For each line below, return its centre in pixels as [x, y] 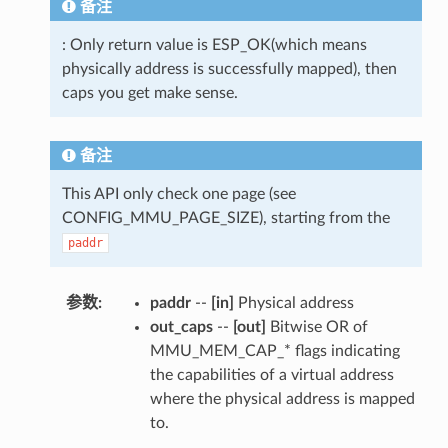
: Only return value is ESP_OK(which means [214, 44]
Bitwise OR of [316, 326]
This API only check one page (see [178, 193]
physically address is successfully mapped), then [229, 68]
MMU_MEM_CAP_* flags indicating [274, 350]
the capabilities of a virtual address [271, 374]
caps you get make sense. [149, 92]
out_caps [181, 326]
